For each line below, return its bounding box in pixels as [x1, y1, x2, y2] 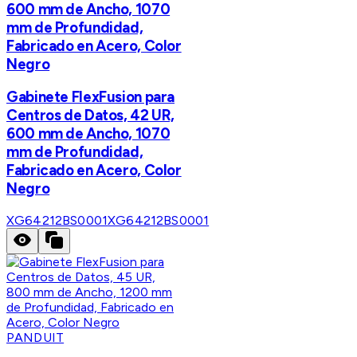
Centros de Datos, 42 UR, [6, 106, 175, 125]
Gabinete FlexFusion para [6, 88, 175, 107]
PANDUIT [6, 330, 65, 346]
